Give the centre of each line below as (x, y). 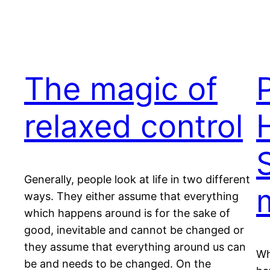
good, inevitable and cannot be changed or (134, 230)
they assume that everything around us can (135, 247)
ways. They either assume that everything (131, 196)
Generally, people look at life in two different (137, 180)
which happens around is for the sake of (127, 213)
